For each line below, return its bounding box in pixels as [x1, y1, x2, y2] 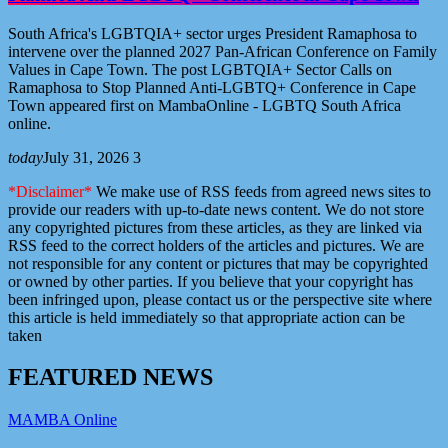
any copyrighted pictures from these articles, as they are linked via [8, 218, 422, 236]
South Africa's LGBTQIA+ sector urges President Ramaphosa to [8, 24, 417, 42]
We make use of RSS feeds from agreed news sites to [92, 182, 431, 200]
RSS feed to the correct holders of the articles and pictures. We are [8, 236, 424, 254]
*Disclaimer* [8, 182, 92, 200]
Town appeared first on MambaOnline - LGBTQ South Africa [8, 96, 401, 114]
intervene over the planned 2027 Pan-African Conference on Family [8, 42, 437, 60]
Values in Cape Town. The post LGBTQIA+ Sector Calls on [8, 60, 392, 78]
